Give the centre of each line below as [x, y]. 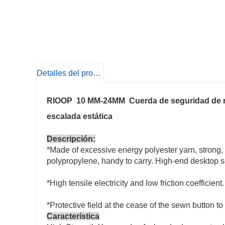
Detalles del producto [97, 73]
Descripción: [71, 139]
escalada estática [80, 117]
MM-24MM [106, 101]
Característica [73, 216]
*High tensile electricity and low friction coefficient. [135, 183]
